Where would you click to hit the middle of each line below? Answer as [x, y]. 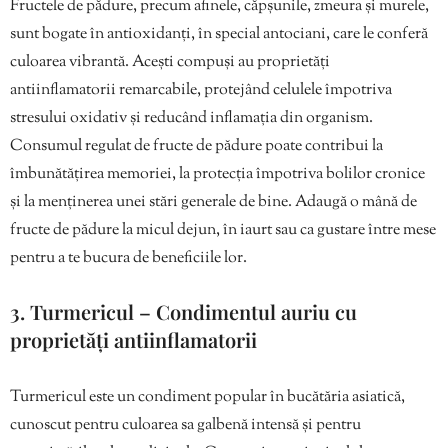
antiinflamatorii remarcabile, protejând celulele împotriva [201, 91]
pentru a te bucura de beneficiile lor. [128, 259]
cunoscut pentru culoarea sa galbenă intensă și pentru [185, 426]
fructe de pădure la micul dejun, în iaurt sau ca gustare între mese [223, 231]
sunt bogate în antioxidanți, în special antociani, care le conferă [219, 35]
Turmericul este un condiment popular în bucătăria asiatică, [207, 398]
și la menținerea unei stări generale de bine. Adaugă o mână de [213, 203]
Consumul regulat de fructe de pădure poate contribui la [196, 147]
